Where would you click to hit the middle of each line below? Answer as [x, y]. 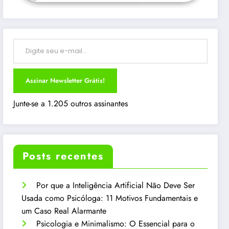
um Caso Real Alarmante [64, 211]
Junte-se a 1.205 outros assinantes [71, 103]
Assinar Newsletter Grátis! [65, 80]
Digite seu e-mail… [24, 38]
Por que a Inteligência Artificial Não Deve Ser [116, 185]
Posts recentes [63, 156]
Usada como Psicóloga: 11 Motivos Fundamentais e [110, 198]
